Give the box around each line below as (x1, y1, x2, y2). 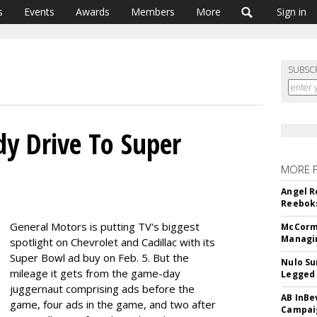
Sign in (277, 5, 306, 18)
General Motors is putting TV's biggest (10, 219, 200, 234)
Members (131, 5, 175, 18)
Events (24, 5, 54, 18)
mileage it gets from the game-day (10, 266, 180, 280)
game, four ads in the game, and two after (10, 297, 216, 311)
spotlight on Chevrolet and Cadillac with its (10, 235, 215, 249)
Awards (76, 5, 110, 18)
